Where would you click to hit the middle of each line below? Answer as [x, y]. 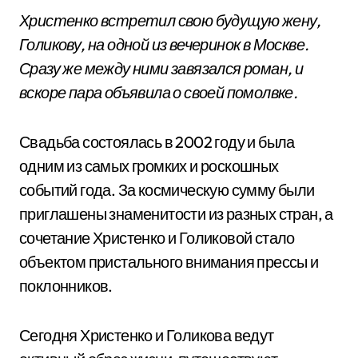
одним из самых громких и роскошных [149, 166]
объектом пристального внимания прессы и [169, 262]
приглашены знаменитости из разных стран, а [176, 214]
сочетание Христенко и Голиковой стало [157, 238]
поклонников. [66, 286]
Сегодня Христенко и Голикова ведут [147, 335]
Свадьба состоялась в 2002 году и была [157, 142]
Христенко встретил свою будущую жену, [170, 20]
